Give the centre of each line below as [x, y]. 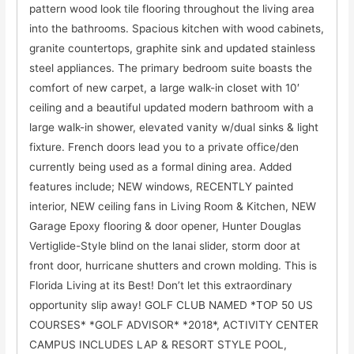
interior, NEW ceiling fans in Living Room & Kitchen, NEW [173, 206]
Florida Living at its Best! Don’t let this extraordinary [161, 285]
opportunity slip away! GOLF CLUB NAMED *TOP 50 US [171, 305]
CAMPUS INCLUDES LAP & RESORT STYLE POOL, [158, 344]
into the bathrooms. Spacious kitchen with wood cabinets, [177, 28]
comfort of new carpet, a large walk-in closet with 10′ [165, 87]
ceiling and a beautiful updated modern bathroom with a [172, 107]
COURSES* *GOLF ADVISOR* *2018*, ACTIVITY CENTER [174, 324]
